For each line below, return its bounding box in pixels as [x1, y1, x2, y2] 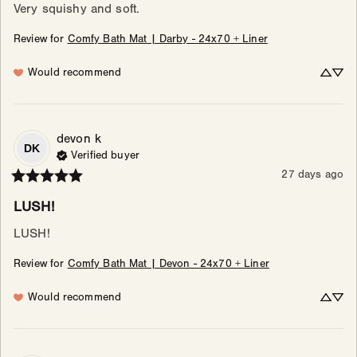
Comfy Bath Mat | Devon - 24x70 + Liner [67, 257, 269, 271]
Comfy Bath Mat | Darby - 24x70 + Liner [67, 33, 268, 46]
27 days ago [281, 168, 343, 182]
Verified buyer [71, 149, 139, 163]
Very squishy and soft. [14, 2, 140, 17]
